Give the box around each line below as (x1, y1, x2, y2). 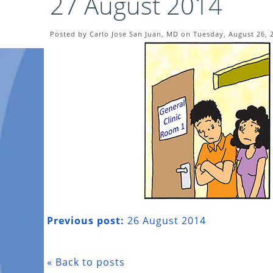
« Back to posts (47, 255, 125, 269)
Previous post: (47, 213, 124, 227)
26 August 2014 (124, 213, 206, 227)
